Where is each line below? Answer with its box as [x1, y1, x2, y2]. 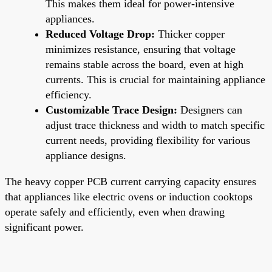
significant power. [5, 220, 84, 233]
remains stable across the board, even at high [46, 58, 243, 70]
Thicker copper [155, 27, 225, 40]
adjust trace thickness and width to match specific [46, 118, 265, 131]
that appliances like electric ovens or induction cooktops [5, 190, 253, 203]
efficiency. [46, 88, 92, 101]
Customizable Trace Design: [46, 103, 177, 116]
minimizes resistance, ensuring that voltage [46, 42, 236, 55]
